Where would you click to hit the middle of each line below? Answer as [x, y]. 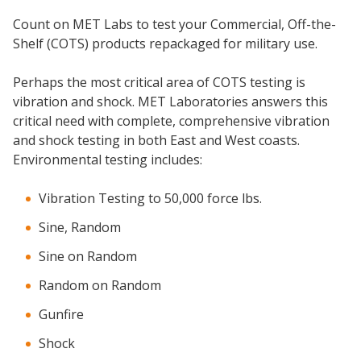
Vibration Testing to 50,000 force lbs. [150, 199]
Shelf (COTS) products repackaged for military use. [165, 44]
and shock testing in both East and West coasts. [158, 141]
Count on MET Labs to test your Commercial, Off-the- [174, 25]
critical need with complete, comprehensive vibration [171, 121]
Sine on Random [88, 257]
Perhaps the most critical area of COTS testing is [159, 83]
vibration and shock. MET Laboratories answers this [170, 102]
